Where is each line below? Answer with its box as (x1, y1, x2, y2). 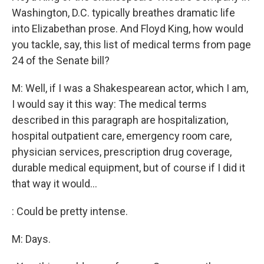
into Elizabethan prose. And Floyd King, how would (12, 22, 243, 35)
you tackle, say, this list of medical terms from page (12, 38, 251, 51)
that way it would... (12, 177, 97, 190)
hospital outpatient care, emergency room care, (12, 130, 232, 142)
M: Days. (12, 233, 51, 245)
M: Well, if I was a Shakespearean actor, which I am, (12, 82, 248, 94)
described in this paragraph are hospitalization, (12, 114, 228, 126)
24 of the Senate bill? (12, 54, 110, 67)
